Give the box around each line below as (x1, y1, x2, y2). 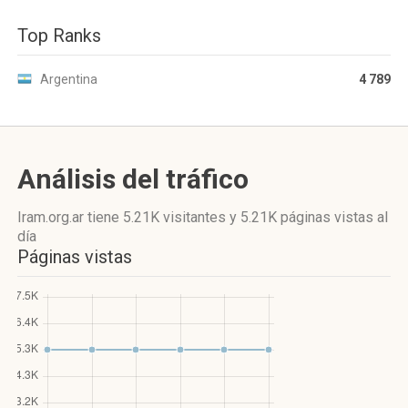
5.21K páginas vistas (240, 209, 373, 226)
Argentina (40, 72, 97, 87)
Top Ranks (17, 25, 101, 46)
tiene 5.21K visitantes (87, 209, 226, 226)
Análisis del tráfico (17, 163, 249, 195)
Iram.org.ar (17, 209, 87, 226)
